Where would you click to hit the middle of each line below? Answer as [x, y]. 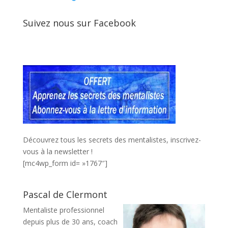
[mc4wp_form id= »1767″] [65, 163]
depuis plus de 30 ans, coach [70, 221]
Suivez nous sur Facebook [79, 23]
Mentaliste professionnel [63, 210]
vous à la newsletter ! [58, 151]
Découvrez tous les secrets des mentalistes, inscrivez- [112, 139]
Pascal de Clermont [65, 194]
